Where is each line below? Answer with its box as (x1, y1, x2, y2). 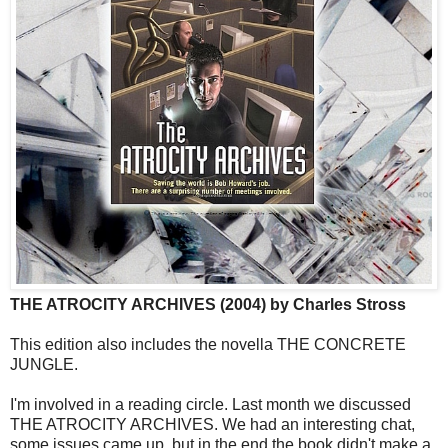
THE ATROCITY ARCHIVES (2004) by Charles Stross (10, 296, 406, 314)
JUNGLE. (10, 356, 78, 374)
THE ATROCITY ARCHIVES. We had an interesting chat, (10, 416, 415, 434)
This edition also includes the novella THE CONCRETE (10, 336, 406, 354)
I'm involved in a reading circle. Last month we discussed (10, 396, 411, 414)
